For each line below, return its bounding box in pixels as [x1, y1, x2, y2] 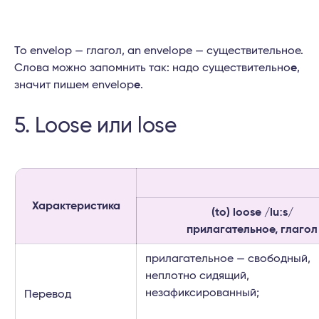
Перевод [24, 288, 71, 300]
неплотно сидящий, [145, 270, 249, 282]
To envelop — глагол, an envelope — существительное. [14, 45, 303, 57]
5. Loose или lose [14, 115, 177, 137]
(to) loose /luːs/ [211, 206, 293, 219]
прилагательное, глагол [187, 224, 318, 236]
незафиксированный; [145, 287, 259, 299]
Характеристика [31, 200, 120, 212]
